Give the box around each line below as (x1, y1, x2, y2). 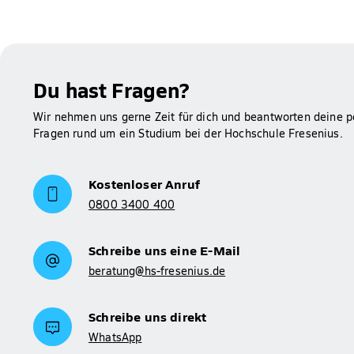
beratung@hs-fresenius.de (88, 262, 226, 278)
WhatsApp (88, 329, 142, 345)
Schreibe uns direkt (88, 307, 207, 325)
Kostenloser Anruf (88, 174, 200, 192)
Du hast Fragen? (33, 73, 190, 104)
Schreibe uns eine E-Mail (88, 240, 241, 258)
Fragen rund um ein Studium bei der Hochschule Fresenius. (33, 126, 343, 141)
